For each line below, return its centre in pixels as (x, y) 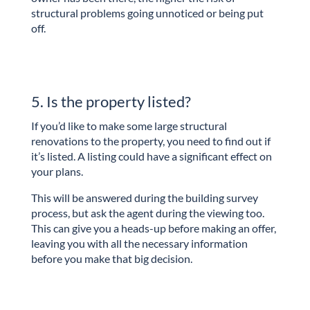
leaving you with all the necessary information (139, 243)
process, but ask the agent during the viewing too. (147, 212)
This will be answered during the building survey (144, 197)
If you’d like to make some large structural (129, 125)
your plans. (57, 171)
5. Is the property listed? (111, 101)
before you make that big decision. (111, 258)
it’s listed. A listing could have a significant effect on (151, 156)
